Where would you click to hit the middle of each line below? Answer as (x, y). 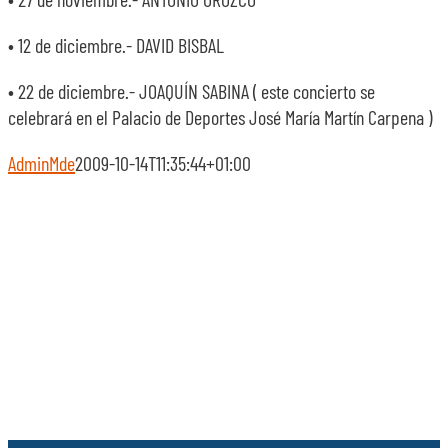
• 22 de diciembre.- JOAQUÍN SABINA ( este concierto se (191, 91)
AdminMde (41, 163)
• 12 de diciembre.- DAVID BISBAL (116, 45)
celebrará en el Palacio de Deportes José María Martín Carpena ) (220, 117)
